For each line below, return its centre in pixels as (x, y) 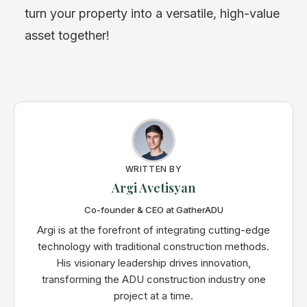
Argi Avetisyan (153, 187)
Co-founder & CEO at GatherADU (153, 209)
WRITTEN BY (153, 169)
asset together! (67, 35)
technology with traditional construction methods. (153, 246)
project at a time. (153, 295)
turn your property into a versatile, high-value (152, 13)
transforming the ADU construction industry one (153, 279)
